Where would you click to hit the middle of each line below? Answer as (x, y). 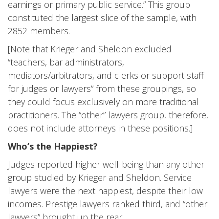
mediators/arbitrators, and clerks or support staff (106, 75)
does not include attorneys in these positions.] (100, 128)
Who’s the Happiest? (53, 146)
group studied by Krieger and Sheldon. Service (100, 177)
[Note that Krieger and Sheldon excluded (90, 49)
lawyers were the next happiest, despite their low (105, 191)
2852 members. (39, 31)
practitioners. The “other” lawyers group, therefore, (108, 115)
